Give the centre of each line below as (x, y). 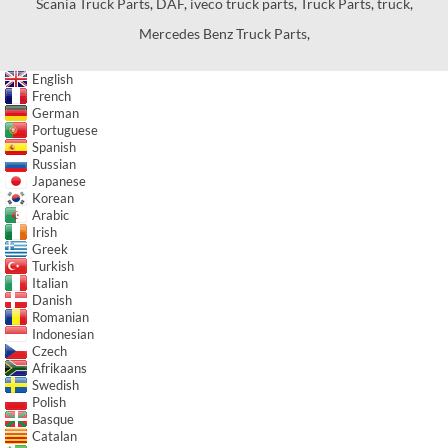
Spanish (54, 146)
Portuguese (65, 129)
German (55, 112)
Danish (52, 299)
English (52, 78)
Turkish (53, 265)
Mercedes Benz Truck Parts (222, 33)
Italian (50, 282)
